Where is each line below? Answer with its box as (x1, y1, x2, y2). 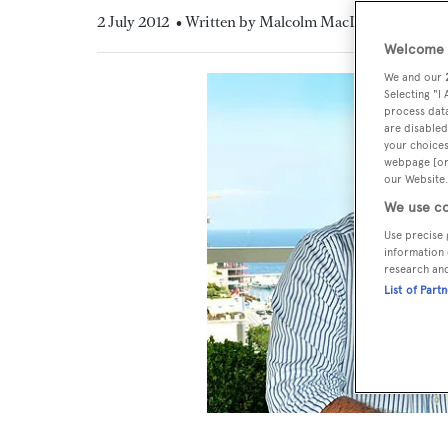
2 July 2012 (97, 11, 169, 32)
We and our (384, 70, 445, 84)
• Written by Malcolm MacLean (176, 11, 382, 32)
